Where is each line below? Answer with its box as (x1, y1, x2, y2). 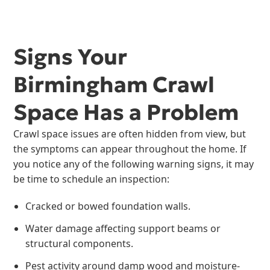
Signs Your (13, 43, 128, 71)
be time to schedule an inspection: (13, 172, 170, 186)
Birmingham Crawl (13, 71, 215, 98)
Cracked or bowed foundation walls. (25, 199, 191, 213)
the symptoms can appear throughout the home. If (13, 142, 247, 155)
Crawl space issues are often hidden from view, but (13, 127, 246, 140)
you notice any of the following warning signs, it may (13, 157, 254, 171)
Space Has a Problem (13, 98, 239, 126)
